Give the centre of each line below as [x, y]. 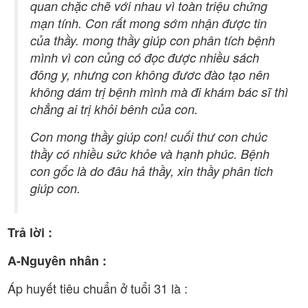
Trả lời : [30, 232]
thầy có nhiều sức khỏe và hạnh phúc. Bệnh [150, 153]
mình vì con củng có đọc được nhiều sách [145, 57]
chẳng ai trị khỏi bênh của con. [114, 109]
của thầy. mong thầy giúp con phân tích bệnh [153, 40]
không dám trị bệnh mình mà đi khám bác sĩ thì [159, 91]
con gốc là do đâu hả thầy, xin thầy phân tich [152, 170]
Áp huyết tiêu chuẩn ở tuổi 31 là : [98, 288]
